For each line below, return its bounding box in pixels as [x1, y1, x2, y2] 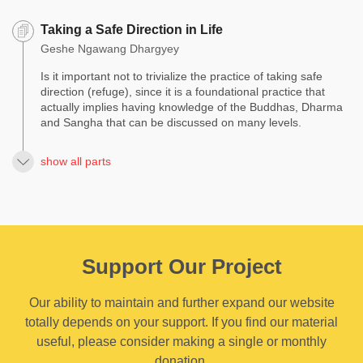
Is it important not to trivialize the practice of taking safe [41, 70, 322, 83]
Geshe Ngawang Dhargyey [41, 42, 179, 56]
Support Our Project [81, 254, 282, 280]
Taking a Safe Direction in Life [41, 22, 223, 36]
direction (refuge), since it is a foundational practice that [41, 85, 325, 99]
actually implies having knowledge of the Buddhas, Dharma [41, 100, 343, 114]
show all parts [41, 155, 111, 169]
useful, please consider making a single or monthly [36, 335, 327, 349]
